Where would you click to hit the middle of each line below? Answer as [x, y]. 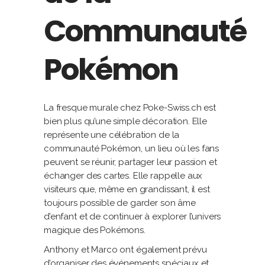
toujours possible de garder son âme [120, 203]
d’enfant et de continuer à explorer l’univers [132, 217]
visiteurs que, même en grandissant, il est [127, 190]
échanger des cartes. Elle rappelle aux [123, 176]
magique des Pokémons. [95, 230]
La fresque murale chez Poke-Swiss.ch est [130, 108]
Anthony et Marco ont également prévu [125, 250]
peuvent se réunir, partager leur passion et [130, 162]
